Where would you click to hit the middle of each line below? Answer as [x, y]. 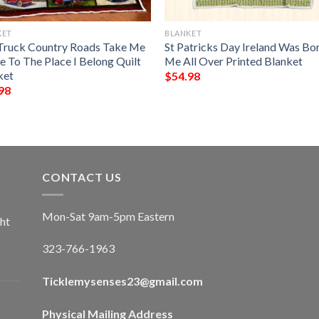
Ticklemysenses [84, 281]
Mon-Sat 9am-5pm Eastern [108, 216]
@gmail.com [171, 281]
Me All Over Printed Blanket [234, 61]
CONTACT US [82, 177]
